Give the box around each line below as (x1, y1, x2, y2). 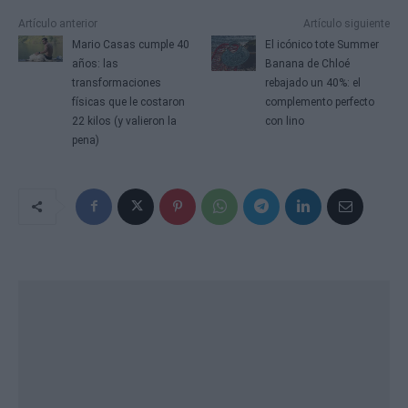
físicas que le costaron (71, 95, 185, 108)
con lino (265, 114, 305, 127)
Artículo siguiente (302, 16, 390, 30)
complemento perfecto (265, 95, 375, 108)
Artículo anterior (18, 16, 97, 30)
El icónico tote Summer (265, 37, 380, 51)
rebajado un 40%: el (265, 76, 362, 89)
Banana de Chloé (265, 56, 351, 70)
